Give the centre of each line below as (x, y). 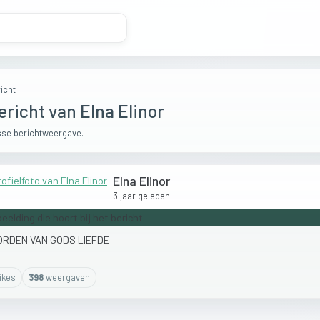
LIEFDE (94, 239)
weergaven (67, 277)
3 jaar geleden (141, 195)
